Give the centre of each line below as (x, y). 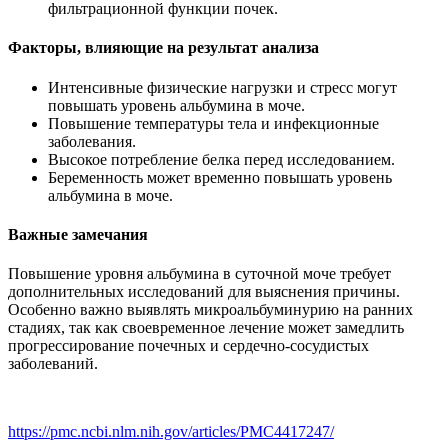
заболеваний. (53, 364)
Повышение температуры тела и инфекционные (213, 123)
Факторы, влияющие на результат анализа (163, 48)
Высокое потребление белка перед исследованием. (221, 159)
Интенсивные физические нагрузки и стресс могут (222, 87)
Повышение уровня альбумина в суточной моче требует (199, 274)
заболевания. (92, 141)
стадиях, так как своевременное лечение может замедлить (206, 328)
